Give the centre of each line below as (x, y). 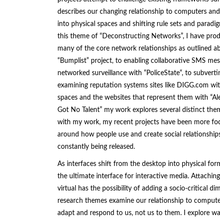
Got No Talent (79, 110)
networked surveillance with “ (102, 73)
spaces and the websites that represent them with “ (135, 98)
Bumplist (73, 61)
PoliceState (163, 73)
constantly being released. (96, 147)
